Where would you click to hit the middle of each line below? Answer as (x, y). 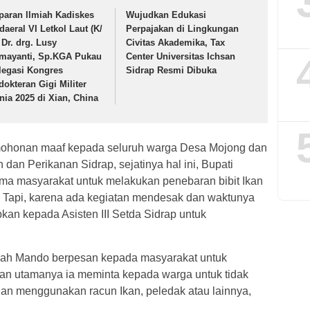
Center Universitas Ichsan (181, 57)
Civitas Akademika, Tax (176, 43)
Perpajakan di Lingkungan (183, 29)
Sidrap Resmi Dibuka (172, 71)
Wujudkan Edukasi (166, 15)
